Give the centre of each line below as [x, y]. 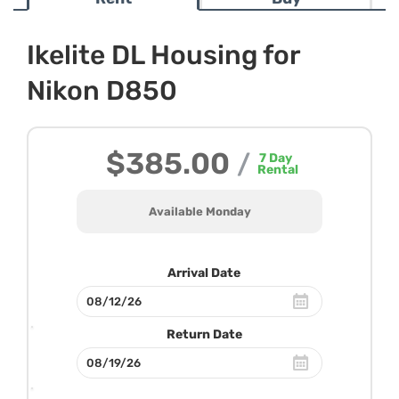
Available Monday [199, 212]
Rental [277, 170]
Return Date [204, 334]
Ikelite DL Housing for [163, 55]
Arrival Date [204, 273]
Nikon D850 [102, 91]
